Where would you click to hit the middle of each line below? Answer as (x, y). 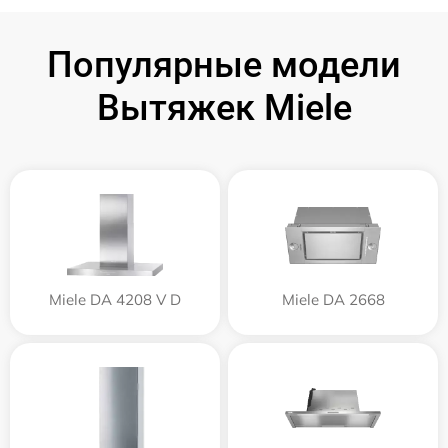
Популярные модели (224, 65)
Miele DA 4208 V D (115, 300)
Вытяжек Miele (224, 108)
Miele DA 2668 (333, 300)
